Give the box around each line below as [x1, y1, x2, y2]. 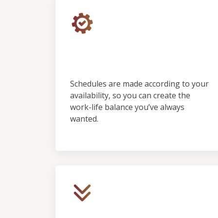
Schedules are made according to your [70, 78, 209, 89]
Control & [70, 39, 129, 54]
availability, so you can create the [70, 90, 190, 101]
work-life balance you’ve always [70, 102, 184, 112]
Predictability [70, 54, 157, 70]
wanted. [70, 113, 98, 124]
